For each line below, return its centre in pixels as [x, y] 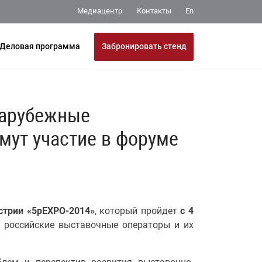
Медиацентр [100, 11]
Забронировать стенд [144, 46]
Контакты [154, 11]
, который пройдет [137, 211]
